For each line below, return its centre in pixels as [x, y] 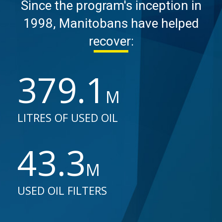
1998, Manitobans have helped [111, 23]
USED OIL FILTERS [62, 190]
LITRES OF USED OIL [68, 117]
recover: [111, 41]
